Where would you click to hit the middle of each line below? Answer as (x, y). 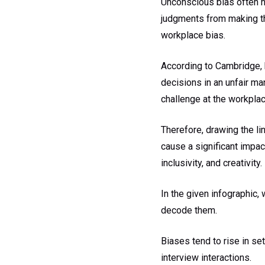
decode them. (189, 210)
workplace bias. (193, 35)
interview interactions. (206, 257)
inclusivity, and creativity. (211, 163)
